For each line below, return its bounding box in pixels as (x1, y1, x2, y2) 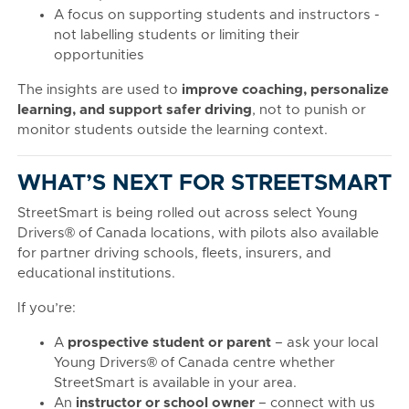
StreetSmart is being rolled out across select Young (17, 206, 358, 220)
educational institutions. (17, 267, 175, 280)
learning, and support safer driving (17, 103, 252, 117)
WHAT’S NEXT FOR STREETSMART (17, 173, 392, 194)
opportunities (54, 48, 144, 62)
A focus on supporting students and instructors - (54, 8, 380, 22)
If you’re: (17, 301, 76, 315)
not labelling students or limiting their (54, 28, 299, 42)
